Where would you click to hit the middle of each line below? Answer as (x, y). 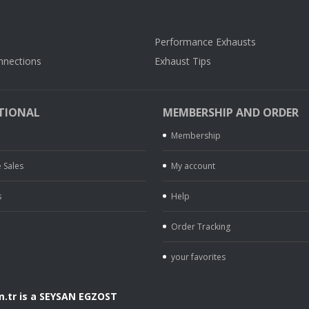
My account (193, 166)
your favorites (198, 257)
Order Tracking (200, 227)
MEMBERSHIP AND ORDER (230, 112)
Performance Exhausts (205, 42)
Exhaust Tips (183, 61)
